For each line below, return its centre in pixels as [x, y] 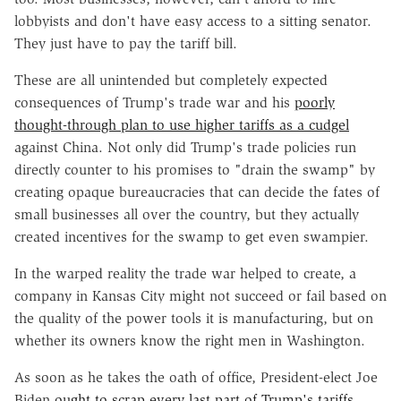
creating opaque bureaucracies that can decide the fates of [197, 192]
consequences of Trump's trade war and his [154, 102]
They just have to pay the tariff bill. [126, 43]
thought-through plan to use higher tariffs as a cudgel [182, 124]
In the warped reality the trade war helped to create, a [185, 273]
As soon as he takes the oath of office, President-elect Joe [196, 377]
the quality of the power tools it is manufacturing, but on [194, 318]
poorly [315, 102]
